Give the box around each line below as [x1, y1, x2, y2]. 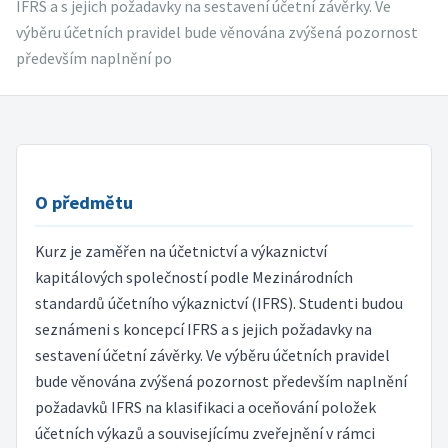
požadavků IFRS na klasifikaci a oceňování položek [34, 397, 376, 418]
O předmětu [34, 190, 133, 214]
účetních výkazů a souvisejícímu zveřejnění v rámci [34, 423, 375, 444]
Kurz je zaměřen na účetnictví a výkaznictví [34, 241, 327, 262]
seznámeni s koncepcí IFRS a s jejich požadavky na [34, 319, 372, 340]
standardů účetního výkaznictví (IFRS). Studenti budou [34, 293, 403, 314]
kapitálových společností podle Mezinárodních [34, 267, 353, 288]
